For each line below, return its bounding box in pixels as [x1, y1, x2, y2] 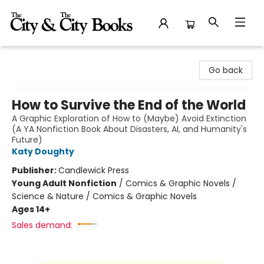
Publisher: [12, 164, 58, 176]
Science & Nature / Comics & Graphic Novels [12, 190, 197, 202]
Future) [12, 134, 42, 146]
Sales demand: [12, 219, 72, 231]
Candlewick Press [58, 164, 129, 176]
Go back [209, 64, 243, 76]
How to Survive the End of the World [12, 96, 246, 114]
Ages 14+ [12, 203, 50, 215]
